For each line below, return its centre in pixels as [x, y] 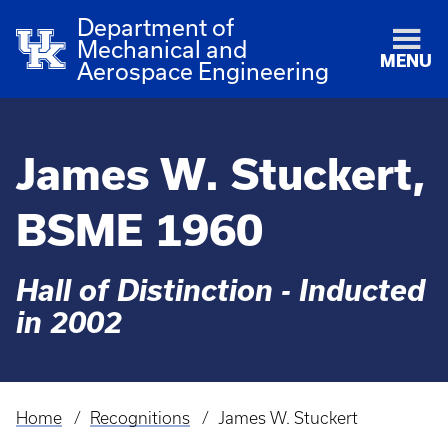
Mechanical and [162, 49]
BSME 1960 [139, 230]
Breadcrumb [71, 433]
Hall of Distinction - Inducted [220, 290]
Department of [156, 27]
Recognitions [139, 418]
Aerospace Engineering [203, 71]
